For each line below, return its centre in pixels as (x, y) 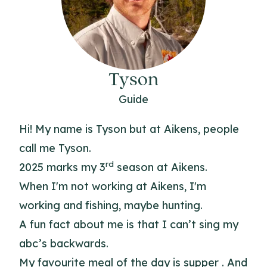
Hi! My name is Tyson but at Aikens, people (129, 129)
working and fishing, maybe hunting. (111, 205)
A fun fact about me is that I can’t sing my (129, 224)
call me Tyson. (55, 148)
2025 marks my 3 (62, 167)
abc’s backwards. (64, 243)
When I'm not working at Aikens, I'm (113, 186)
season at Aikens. (161, 167)
